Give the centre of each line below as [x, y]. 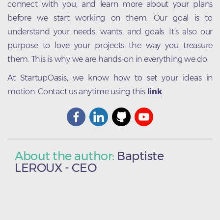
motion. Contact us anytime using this [77, 91]
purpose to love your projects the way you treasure [110, 45]
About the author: [66, 156]
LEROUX [39, 167]
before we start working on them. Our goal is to [110, 18]
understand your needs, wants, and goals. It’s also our [110, 31]
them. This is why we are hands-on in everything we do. [108, 59]
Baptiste [140, 156]
